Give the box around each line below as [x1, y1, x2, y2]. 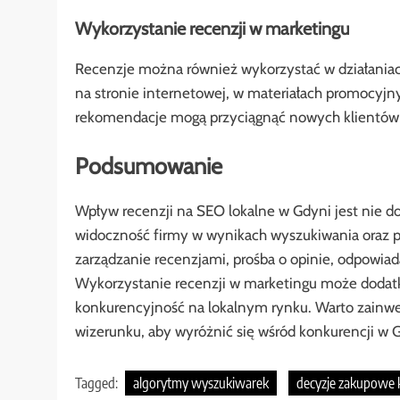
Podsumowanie [75, 152, 222, 180]
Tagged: [75, 374, 121, 393]
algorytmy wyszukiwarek [133, 374, 269, 393]
